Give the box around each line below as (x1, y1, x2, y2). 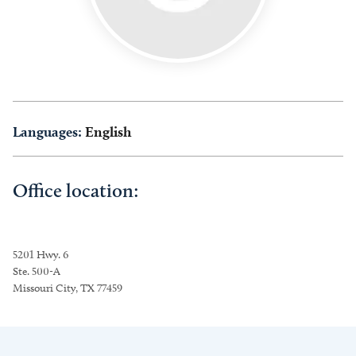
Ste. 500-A (13, 265, 60, 278)
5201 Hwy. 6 (13, 248, 68, 261)
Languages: (13, 123, 82, 140)
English (85, 123, 131, 140)
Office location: (13, 179, 139, 202)
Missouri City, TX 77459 (13, 281, 122, 295)
